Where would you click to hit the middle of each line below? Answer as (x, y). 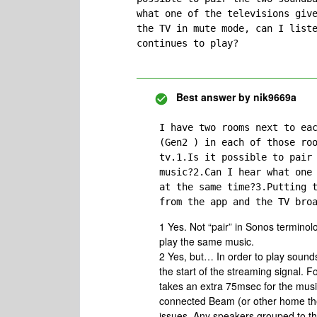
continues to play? (188, 43)
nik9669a (273, 97)
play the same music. (208, 241)
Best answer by (213, 97)
